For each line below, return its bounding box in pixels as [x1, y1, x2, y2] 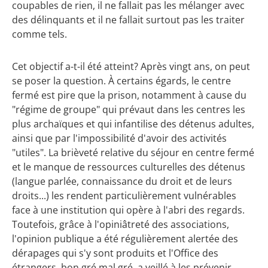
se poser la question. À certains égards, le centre [12, 74, 231, 88]
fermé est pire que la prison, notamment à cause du [12, 89, 246, 102]
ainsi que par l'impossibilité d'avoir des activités [12, 132, 227, 145]
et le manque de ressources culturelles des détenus [12, 160, 245, 174]
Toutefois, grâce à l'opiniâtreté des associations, [12, 218, 229, 232]
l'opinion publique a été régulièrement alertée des [12, 232, 238, 246]
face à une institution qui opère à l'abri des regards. [12, 203, 245, 217]
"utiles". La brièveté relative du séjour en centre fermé [12, 146, 254, 160]
